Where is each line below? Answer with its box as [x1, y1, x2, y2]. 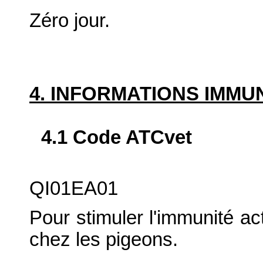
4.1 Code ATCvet [41, 126, 192, 148]
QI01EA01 [29, 178, 118, 200]
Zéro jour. [29, 10, 110, 32]
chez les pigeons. [29, 229, 178, 251]
